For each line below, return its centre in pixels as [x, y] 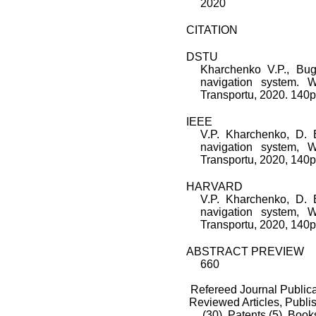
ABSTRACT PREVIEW [245, 252]
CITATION [212, 30]
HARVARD [214, 187]
